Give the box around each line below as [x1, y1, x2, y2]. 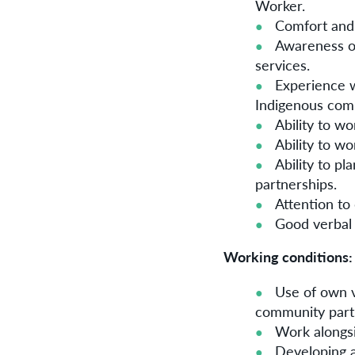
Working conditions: [223, 246, 353, 267]
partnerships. [255, 174, 337, 194]
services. [255, 55, 310, 75]
